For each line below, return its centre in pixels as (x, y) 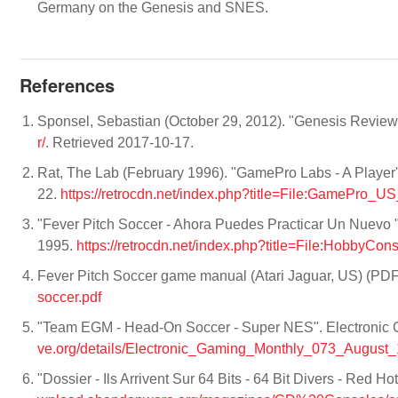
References (67, 85)
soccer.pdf (69, 298)
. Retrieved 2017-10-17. (121, 143)
